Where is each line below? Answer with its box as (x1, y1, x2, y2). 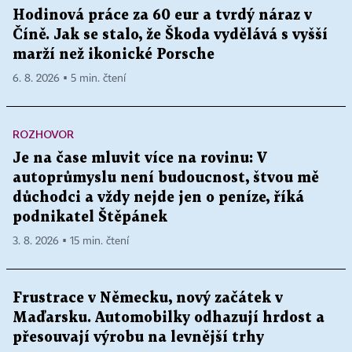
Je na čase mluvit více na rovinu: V (13, 151, 267, 165)
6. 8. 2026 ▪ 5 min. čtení (13, 72, 126, 84)
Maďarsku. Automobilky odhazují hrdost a (13, 310, 324, 324)
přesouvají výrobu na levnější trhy (13, 330, 264, 344)
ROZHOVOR (13, 126, 74, 141)
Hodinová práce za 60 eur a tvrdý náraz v (13, 8, 312, 22)
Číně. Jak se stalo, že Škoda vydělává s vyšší (13, 27, 328, 42)
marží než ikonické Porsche (13, 47, 214, 61)
